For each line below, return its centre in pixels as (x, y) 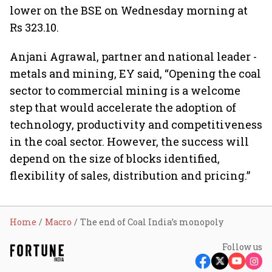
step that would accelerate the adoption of (123, 107)
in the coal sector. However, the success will (129, 141)
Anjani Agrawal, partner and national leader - (133, 56)
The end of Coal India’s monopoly (152, 222)
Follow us (242, 247)
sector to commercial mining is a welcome (125, 90)
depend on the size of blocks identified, (115, 158)
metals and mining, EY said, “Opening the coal (135, 73)
